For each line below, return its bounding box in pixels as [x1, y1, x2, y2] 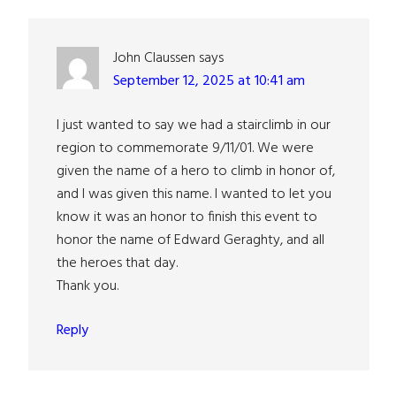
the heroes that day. [57, 252, 178, 275]
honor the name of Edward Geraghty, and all [57, 229, 324, 252]
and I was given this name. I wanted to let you [57, 183, 331, 206]
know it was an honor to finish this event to [57, 206, 317, 229]
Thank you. [57, 275, 118, 298]
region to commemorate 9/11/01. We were [57, 137, 314, 160]
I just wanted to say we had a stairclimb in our [57, 114, 331, 137]
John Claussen [113, 47, 195, 70]
